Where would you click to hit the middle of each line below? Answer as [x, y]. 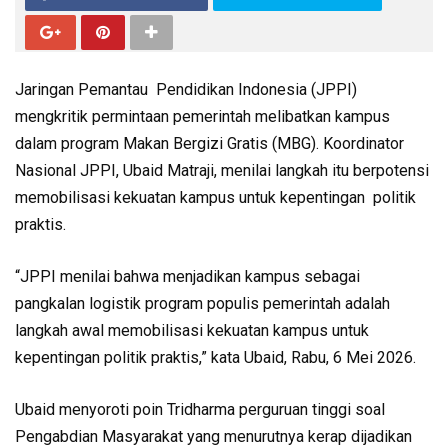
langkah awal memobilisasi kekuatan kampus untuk [192, 331]
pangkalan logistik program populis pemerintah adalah [202, 304]
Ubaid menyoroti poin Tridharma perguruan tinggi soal [200, 410]
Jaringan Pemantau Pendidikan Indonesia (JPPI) [186, 90]
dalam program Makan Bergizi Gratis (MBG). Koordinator [209, 144]
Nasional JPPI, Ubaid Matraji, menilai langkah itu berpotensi [222, 171]
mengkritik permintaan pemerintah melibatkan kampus [202, 117]
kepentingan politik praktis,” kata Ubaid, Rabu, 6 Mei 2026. [215, 358]
